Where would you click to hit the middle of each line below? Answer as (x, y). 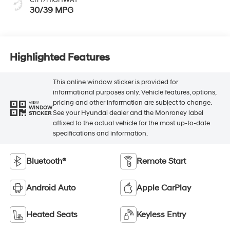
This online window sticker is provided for (115, 82)
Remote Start (161, 161)
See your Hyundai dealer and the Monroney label (128, 113)
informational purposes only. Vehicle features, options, (134, 93)
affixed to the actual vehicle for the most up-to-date (131, 123)
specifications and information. (100, 134)
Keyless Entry (161, 215)
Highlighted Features (60, 57)
